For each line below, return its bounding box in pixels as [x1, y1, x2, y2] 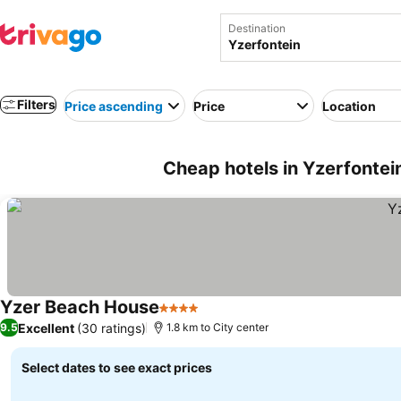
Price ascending [64, 98, 163, 114]
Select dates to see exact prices [21, 360, 212, 375]
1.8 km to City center [166, 320, 269, 334]
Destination [228, 21, 286, 35]
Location [322, 98, 376, 114]
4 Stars [158, 308, 207, 326]
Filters [17, 97, 55, 112]
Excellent [18, 320, 74, 336]
